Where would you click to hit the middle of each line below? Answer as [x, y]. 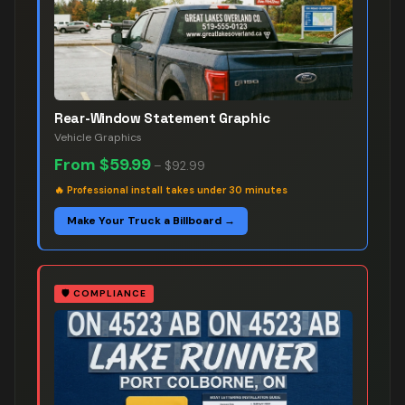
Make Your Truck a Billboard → [151, 221]
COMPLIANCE [110, 293]
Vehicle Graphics [98, 137]
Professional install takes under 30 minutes [177, 190]
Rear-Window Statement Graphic [162, 118]
